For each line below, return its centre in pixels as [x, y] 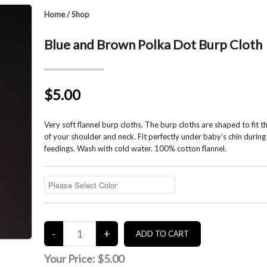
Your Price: [70, 259]
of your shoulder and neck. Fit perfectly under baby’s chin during [155, 136]
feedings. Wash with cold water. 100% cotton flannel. [135, 148]
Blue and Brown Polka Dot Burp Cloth [153, 44]
